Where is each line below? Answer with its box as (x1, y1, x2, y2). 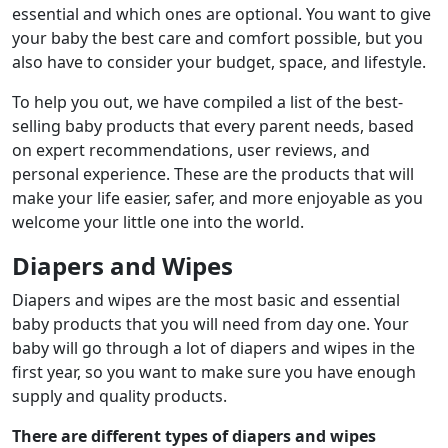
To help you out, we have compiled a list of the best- (12, 91, 403, 113)
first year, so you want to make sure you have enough (12, 361, 416, 383)
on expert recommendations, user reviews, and (12, 139, 370, 161)
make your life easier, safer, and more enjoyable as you (12, 187, 423, 209)
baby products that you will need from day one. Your (12, 313, 409, 335)
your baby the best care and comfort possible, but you (12, 27, 423, 49)
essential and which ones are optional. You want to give (12, 3, 431, 25)
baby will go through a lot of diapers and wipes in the (12, 337, 415, 359)
